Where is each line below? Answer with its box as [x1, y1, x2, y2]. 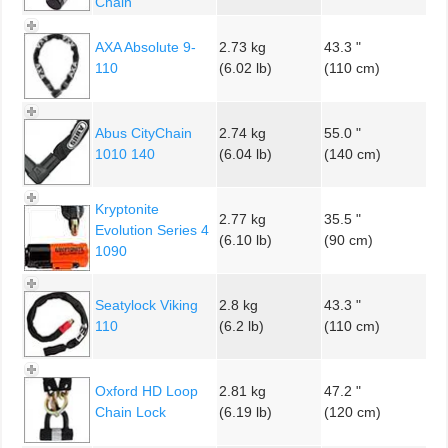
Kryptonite [95, 200, 159, 217]
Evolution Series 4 [95, 221, 209, 238]
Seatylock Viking [95, 296, 198, 313]
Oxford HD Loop [95, 382, 198, 399]
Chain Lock [95, 403, 166, 420]
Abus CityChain [95, 124, 192, 141]
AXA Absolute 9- [95, 38, 196, 55]
